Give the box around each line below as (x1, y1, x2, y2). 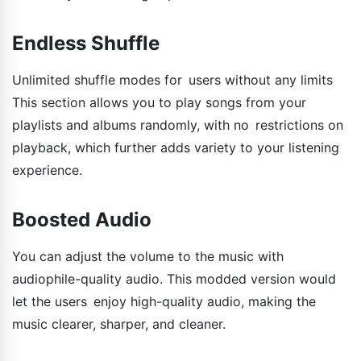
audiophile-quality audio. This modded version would (12, 271, 336, 288)
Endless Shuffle (12, 31, 160, 56)
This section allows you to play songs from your (12, 94, 306, 111)
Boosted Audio (12, 208, 151, 232)
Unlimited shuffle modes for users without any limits (12, 72, 333, 89)
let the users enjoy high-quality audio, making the (12, 293, 316, 310)
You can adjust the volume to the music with (12, 248, 290, 265)
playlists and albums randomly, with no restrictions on (12, 117, 343, 134)
